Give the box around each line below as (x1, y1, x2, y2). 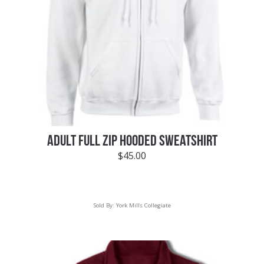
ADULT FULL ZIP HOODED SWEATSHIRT (47, 132, 217, 151)
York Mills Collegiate (115, 202, 171, 210)
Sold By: (93, 202, 116, 210)
